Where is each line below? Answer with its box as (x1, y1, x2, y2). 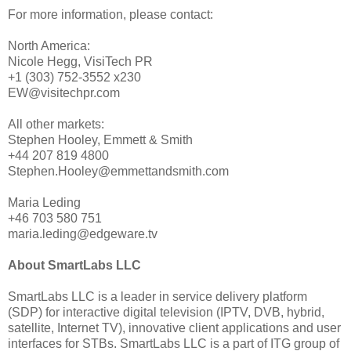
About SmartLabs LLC (8, 258, 141, 272)
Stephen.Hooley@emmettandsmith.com (8, 164, 229, 178)
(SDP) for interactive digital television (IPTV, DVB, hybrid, (8, 305, 324, 319)
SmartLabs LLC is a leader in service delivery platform (8, 289, 307, 303)
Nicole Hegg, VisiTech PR (8, 54, 153, 68)
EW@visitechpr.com (8, 85, 120, 100)
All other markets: (8, 117, 104, 131)
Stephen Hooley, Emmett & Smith (8, 132, 193, 147)
